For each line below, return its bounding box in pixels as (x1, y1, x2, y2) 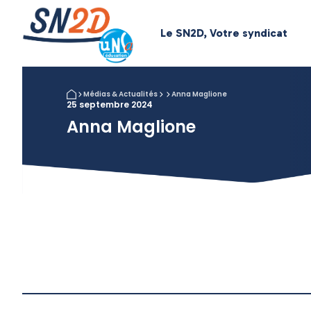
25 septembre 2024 (67, 99, 153, 110)
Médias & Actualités (83, 89, 158, 99)
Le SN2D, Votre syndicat (160, 26, 288, 40)
